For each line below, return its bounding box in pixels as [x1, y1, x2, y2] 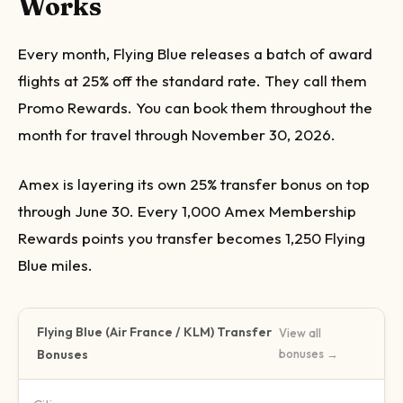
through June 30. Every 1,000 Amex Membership [18, 201, 356, 220]
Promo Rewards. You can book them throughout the [18, 97, 372, 117]
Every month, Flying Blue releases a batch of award [18, 43, 372, 63]
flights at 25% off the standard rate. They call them [18, 70, 367, 90]
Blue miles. [18, 255, 93, 274]
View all [278, 326, 321, 340]
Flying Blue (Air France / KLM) [37, 324, 214, 340]
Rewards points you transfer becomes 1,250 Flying [18, 228, 365, 247]
